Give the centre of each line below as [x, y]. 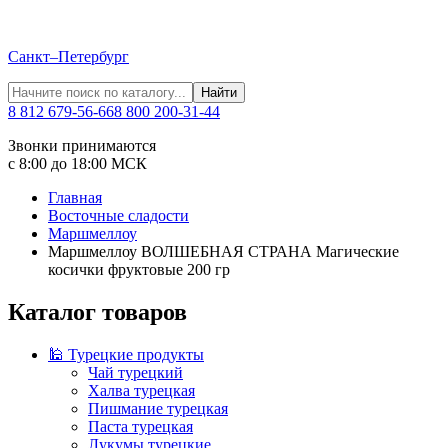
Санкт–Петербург [68, 56]
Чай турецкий [135, 372]
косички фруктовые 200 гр [139, 269]
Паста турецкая [140, 426]
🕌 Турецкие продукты [126, 354]
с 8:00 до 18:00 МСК [77, 163]
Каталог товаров [97, 311]
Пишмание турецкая [158, 408]
